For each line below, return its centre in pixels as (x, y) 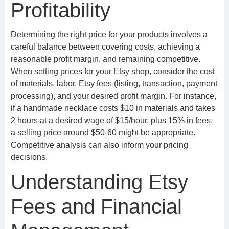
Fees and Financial (96, 207)
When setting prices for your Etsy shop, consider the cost (112, 71)
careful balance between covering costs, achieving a (105, 47)
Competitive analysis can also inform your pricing (99, 145)
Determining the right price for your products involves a (109, 35)
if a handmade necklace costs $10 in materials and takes (113, 108)
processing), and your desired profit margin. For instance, (113, 96)
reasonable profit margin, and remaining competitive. (105, 59)
